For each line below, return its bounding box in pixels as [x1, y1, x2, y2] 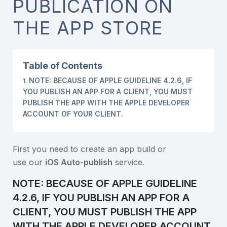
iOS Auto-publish [45, 157, 112, 167]
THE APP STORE [13, 17, 164, 39]
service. [112, 157, 144, 167]
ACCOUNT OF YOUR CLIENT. [23, 109, 123, 118]
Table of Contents [23, 60, 102, 71]
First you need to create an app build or [13, 144, 166, 154]
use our [13, 157, 45, 167]
